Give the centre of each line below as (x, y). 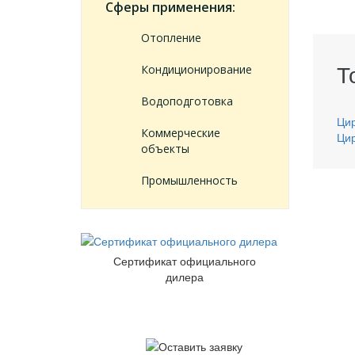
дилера (185, 277)
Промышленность (189, 181)
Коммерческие (181, 133)
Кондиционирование (197, 70)
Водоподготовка (187, 101)
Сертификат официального (185, 261)
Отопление (171, 38)
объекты (165, 149)
